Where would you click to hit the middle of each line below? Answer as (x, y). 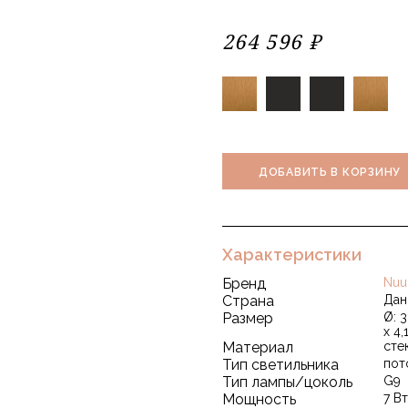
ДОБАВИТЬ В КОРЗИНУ (330, 172)
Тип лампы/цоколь (287, 382)
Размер (248, 318)
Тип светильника (280, 365)
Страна (248, 301)
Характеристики (292, 255)
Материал (258, 347)
